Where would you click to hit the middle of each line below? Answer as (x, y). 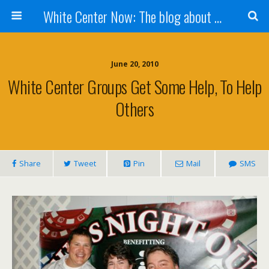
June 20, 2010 (134, 64)
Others (134, 109)
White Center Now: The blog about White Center (218, 16)
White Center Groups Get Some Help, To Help (134, 86)
